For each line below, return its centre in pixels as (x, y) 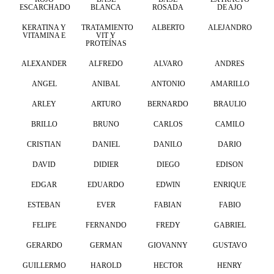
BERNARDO (168, 104)
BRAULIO (230, 104)
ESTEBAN (44, 205)
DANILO (168, 144)
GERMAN (106, 245)
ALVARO (168, 63)
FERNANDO (106, 225)
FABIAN (168, 205)
